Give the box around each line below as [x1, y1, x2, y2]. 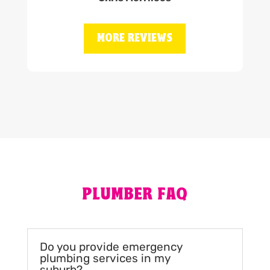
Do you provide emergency [39, 240, 183, 254]
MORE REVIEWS [97, 33, 173, 45]
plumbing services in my [39, 251, 171, 266]
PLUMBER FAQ [82, 186, 188, 205]
